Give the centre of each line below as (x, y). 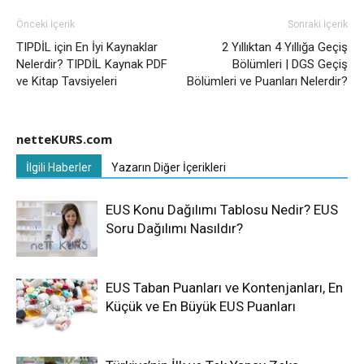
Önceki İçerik (45, 25)
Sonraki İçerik (318, 25)
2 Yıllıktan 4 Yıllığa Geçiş (285, 48)
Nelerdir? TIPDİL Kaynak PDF (92, 65)
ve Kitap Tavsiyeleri (67, 82)
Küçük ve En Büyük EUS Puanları (201, 307)
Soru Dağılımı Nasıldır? (174, 229)
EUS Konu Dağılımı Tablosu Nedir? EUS (222, 210)
